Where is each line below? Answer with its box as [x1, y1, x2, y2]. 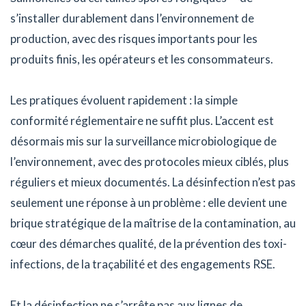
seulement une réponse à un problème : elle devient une [10, 195, 287, 210]
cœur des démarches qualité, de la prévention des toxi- [10, 236, 287, 251]
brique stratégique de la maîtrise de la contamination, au [10, 216, 296, 231]
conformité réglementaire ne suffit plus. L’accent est [10, 113, 274, 128]
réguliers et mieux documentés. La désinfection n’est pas [10, 175, 296, 190]
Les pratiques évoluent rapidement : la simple [10, 93, 238, 108]
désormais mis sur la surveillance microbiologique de [10, 134, 277, 149]
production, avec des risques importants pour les [10, 31, 258, 46]
